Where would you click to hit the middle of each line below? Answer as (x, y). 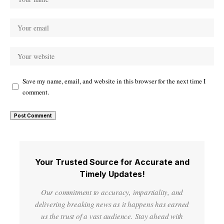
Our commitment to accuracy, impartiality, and (112, 192)
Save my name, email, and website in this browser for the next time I (114, 81)
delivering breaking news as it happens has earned (112, 204)
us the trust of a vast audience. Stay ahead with (112, 216)
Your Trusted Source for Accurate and (112, 162)
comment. (36, 92)
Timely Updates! (112, 174)
